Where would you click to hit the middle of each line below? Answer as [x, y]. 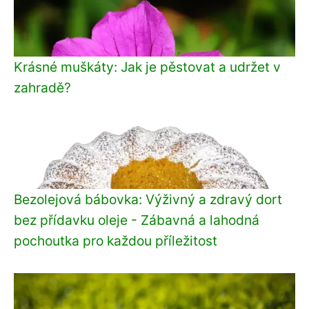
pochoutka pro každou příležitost [116, 240]
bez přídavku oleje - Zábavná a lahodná [137, 220]
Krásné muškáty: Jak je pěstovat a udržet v [147, 67]
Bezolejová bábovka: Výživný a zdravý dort [148, 199]
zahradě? [42, 87]
